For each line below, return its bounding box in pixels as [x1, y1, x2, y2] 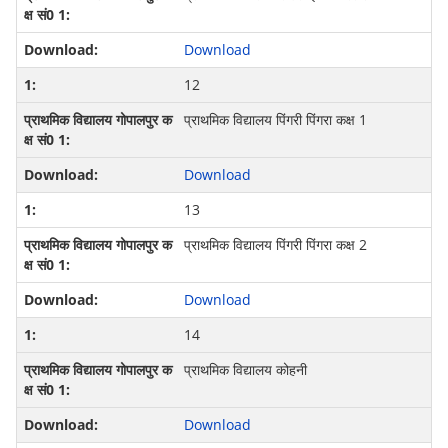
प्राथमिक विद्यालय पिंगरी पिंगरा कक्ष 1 [183, 110, 367, 130]
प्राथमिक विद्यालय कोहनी [183, 360, 307, 380]
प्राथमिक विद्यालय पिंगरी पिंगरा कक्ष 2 [183, 235, 367, 255]
